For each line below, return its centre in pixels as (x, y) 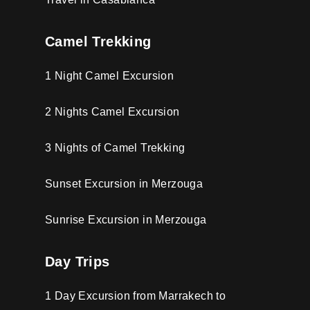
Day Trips (77, 261)
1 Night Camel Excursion (110, 75)
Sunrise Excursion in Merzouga (126, 219)
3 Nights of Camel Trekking (115, 147)
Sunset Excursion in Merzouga (124, 183)
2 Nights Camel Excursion (112, 111)
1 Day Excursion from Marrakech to (136, 295)
